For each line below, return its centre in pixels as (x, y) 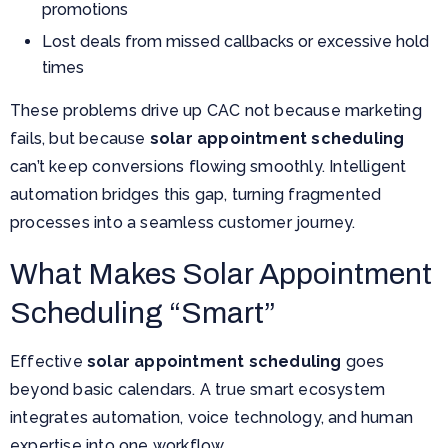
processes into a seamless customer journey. (183, 222)
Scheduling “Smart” (143, 312)
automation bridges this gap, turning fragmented (196, 194)
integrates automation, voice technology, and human (212, 417)
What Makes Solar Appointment (221, 273)
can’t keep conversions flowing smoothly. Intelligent (208, 166)
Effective (48, 361)
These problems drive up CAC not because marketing (216, 110)
